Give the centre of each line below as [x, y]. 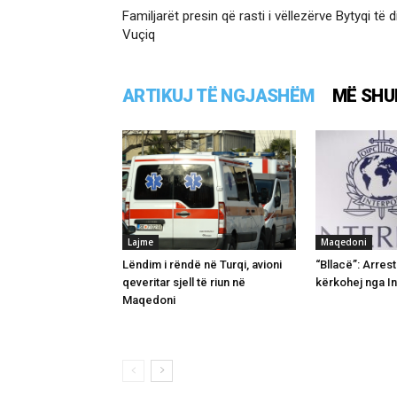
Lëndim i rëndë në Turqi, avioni [202, 264]
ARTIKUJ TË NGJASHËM [218, 96]
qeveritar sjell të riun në [184, 282]
